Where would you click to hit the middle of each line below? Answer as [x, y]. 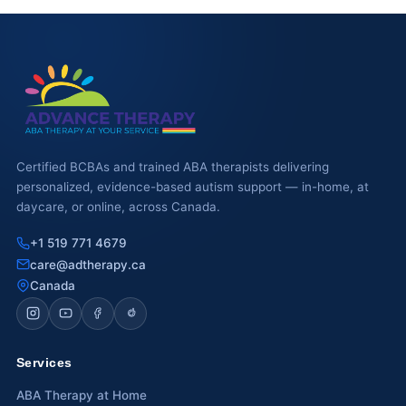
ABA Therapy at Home [82, 395]
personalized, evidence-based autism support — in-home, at [193, 187]
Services [44, 362]
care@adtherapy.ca [88, 264]
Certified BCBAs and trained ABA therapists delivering [173, 167]
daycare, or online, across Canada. [118, 207]
